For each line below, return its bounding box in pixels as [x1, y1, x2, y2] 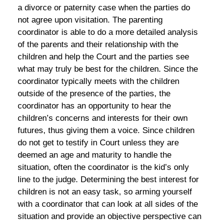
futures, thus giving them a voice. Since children [17, 126, 194, 136]
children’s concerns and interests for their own [17, 113, 188, 123]
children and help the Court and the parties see [17, 52, 189, 62]
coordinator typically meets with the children [17, 77, 179, 86]
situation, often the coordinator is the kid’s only [17, 163, 189, 172]
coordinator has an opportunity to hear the [17, 101, 171, 111]
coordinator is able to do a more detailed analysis [17, 27, 198, 37]
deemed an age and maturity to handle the [17, 150, 171, 160]
